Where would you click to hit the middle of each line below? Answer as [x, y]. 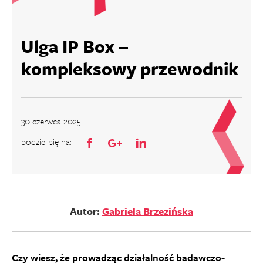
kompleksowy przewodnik [130, 68]
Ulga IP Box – [75, 46]
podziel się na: [46, 141]
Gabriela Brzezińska [148, 211]
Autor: [86, 211]
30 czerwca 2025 [51, 121]
